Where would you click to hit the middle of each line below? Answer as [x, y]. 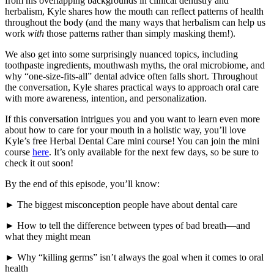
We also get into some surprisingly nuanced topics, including [121, 54]
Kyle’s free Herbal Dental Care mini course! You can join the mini [132, 141]
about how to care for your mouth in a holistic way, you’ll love [125, 130]
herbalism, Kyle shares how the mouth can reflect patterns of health [134, 12]
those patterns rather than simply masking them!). [141, 34]
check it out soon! [39, 163]
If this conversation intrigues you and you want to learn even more [132, 119]
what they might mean [48, 237]
